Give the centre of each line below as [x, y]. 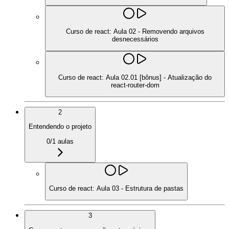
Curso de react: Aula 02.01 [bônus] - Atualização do [135, 77]
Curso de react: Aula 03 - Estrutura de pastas [116, 188]
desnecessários [135, 39]
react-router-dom [135, 85]
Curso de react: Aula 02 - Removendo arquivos [135, 31]
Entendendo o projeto [60, 127]
